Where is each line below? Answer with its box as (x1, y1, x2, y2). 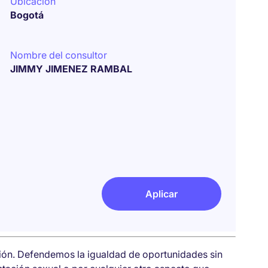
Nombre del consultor (10, 49, 108, 61)
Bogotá (10, 9, 44, 21)
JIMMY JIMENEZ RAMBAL (10, 63, 133, 75)
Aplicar (145, 188, 178, 200)
